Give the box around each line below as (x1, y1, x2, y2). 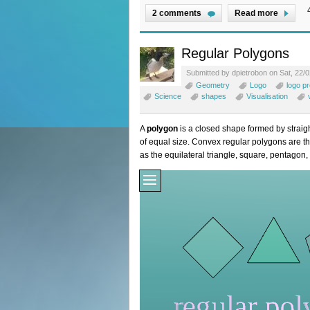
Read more (235, 8, 278, 18)
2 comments (152, 8, 201, 18)
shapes (201, 91, 226, 100)
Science (154, 91, 181, 100)
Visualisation (246, 91, 288, 100)
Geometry (196, 80, 230, 89)
